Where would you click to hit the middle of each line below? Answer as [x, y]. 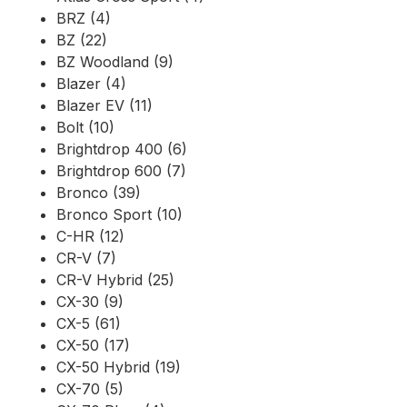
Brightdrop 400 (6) [122, 149]
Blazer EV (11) [104, 106]
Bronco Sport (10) [119, 215]
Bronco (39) [99, 193]
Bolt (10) [85, 128]
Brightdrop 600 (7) [121, 171]
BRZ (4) [84, 19]
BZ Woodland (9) [115, 62]
